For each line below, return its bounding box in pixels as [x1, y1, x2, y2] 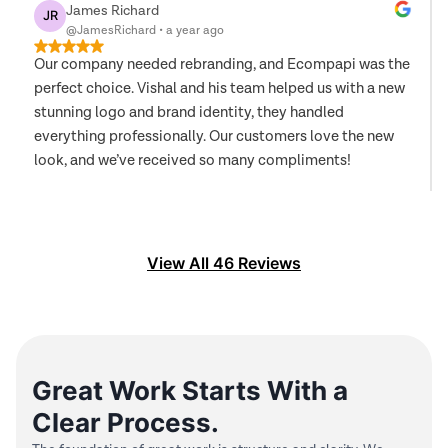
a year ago [166, 23, 224, 37]
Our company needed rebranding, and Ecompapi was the [34, 56, 410, 73]
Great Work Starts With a [32, 375, 348, 406]
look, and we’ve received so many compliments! [34, 152, 351, 169]
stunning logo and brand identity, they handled [34, 104, 344, 121]
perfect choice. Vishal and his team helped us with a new [34, 80, 405, 97]
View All [147, 253, 213, 273]
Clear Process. [32, 407, 219, 438]
